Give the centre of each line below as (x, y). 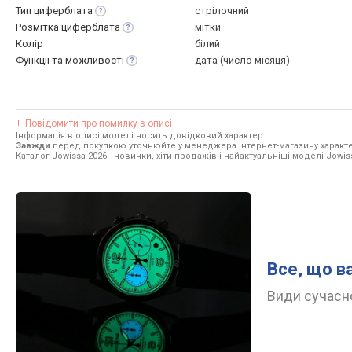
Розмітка (38, 27)
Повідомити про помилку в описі (99, 123)
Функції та (40, 60)
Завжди (33, 146)
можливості (95, 60)
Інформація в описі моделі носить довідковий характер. (141, 136)
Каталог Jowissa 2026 (61, 156)
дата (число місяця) (242, 60)
